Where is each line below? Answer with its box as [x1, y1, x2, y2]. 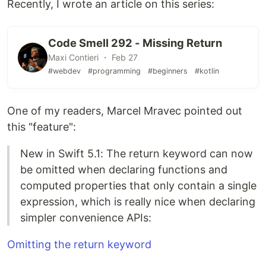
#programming [88, 66, 141, 76]
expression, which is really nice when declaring [20, 195, 255, 208]
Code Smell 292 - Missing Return [48, 36, 222, 50]
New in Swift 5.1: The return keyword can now [20, 147, 253, 160]
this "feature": [7, 121, 76, 134]
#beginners [148, 66, 188, 76]
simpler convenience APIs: [20, 211, 151, 224]
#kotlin [195, 66, 219, 76]
